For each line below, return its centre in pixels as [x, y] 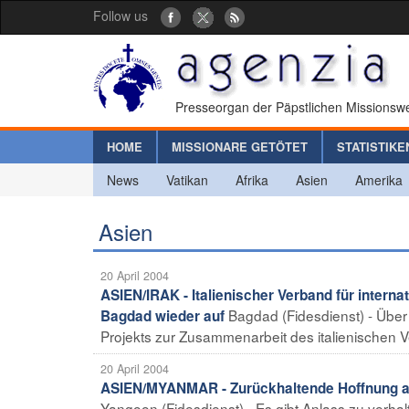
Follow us [121, 16]
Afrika [252, 179]
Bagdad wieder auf [163, 315]
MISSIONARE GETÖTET [240, 146]
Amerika [379, 179]
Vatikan [187, 179]
